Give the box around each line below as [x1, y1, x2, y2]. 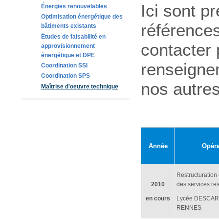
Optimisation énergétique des [41, 13, 123, 21]
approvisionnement [41, 42, 95, 49]
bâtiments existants [41, 22, 96, 30]
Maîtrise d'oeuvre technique [41, 83, 118, 90]
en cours [146, 195, 170, 202]
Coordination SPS [41, 72, 90, 80]
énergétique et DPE [41, 51, 95, 59]
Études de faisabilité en [41, 33, 106, 40]
